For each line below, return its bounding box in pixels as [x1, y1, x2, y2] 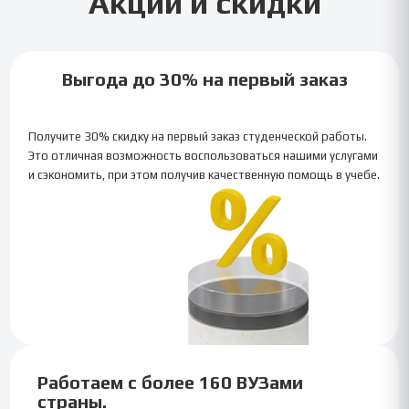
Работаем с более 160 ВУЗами [37, 371, 304, 393]
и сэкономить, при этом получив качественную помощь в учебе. [28, 168, 381, 183]
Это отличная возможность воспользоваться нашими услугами [28, 149, 379, 163]
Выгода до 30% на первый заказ [61, 68, 348, 90]
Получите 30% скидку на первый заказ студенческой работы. [28, 130, 368, 144]
